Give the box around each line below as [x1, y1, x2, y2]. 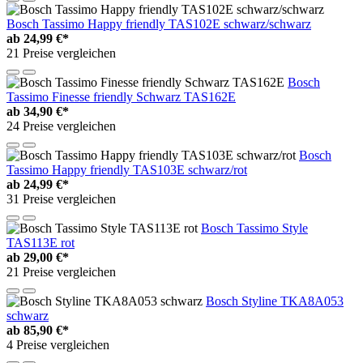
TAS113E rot [6, 236, 75, 250]
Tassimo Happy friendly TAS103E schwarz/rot [6, 163, 247, 177]
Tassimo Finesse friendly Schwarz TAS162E [6, 90, 236, 105]
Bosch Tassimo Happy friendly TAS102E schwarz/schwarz [6, 17, 311, 32]
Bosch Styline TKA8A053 [206, 294, 344, 309]
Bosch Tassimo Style [201, 221, 308, 236]
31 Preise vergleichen [6, 192, 116, 207]
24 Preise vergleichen [6, 119, 116, 134]
